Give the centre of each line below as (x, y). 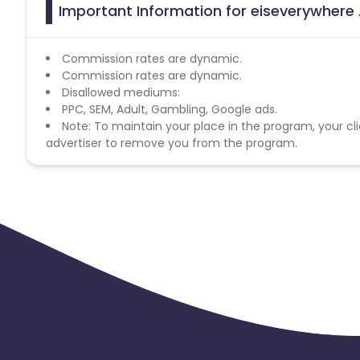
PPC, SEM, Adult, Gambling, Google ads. (170, 109)
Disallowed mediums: (121, 92)
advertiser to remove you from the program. (172, 143)
